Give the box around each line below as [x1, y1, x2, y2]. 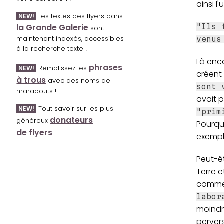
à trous [16, 74, 46, 86]
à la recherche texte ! [16, 44, 87, 54]
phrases [89, 62, 123, 74]
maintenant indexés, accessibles [16, 34, 124, 44]
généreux [16, 116, 50, 126]
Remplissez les [36, 63, 89, 73]
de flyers [16, 127, 53, 139]
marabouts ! [16, 86, 57, 96]
